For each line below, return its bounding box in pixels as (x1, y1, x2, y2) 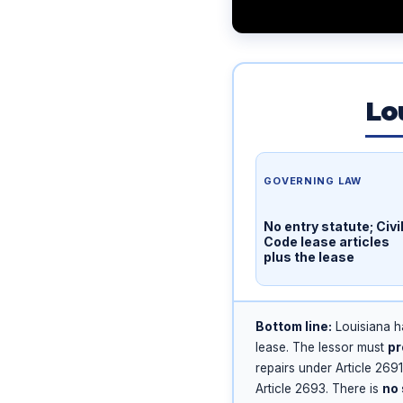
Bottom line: (255, 318, 332, 334)
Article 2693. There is (255, 381, 382, 396)
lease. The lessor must (255, 339, 388, 354)
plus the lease (264, 249, 354, 265)
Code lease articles (264, 234, 390, 250)
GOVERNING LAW (264, 175, 363, 188)
